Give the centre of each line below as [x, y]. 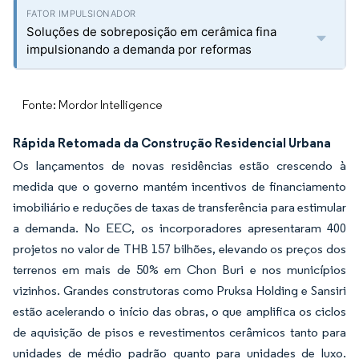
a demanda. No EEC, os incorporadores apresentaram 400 [179, 228]
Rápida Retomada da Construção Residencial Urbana [172, 143]
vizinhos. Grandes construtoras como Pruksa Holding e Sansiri [179, 290]
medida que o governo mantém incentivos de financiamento [179, 186]
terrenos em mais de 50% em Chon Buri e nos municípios [179, 270]
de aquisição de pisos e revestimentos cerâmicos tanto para [179, 332]
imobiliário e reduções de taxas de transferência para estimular [179, 207]
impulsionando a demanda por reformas [139, 49]
